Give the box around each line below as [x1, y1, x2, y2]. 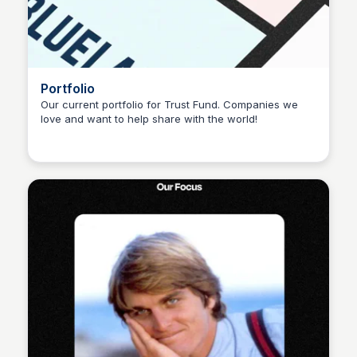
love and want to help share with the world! [41, 112, 257, 125]
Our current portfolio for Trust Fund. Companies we [41, 98, 298, 111]
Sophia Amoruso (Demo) [76, 126, 210, 139]
